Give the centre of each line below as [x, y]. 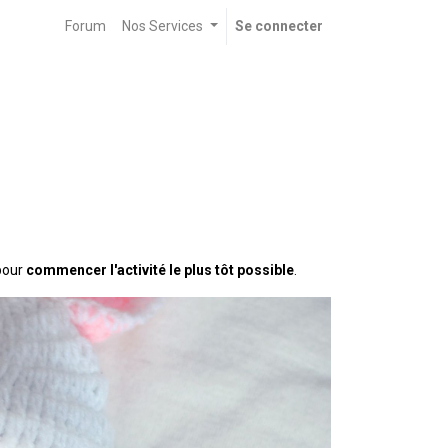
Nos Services [163, 26]
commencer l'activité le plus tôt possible [160, 270]
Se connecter [279, 26]
